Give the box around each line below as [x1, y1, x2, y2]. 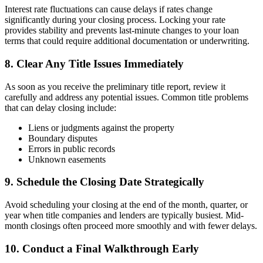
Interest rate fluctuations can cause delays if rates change [5, 4, 213, 15]
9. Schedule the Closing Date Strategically [5, 176, 204, 188]
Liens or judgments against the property [28, 122, 174, 133]
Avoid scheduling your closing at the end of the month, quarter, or [5, 200, 248, 210]
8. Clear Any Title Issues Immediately [5, 57, 184, 70]
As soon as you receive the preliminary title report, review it [5, 81, 225, 92]
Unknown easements [28, 154, 106, 164]
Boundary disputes [28, 133, 97, 143]
